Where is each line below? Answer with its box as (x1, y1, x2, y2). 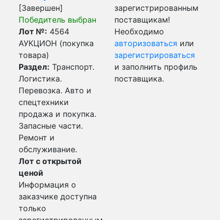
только (19, 203, 46, 213)
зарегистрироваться (114, 50, 195, 60)
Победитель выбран (19, 15, 96, 25)
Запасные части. (19, 121, 83, 131)
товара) (19, 50, 49, 60)
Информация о (19, 180, 76, 190)
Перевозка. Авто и (19, 85, 91, 95)
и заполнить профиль (114, 62, 197, 72)
